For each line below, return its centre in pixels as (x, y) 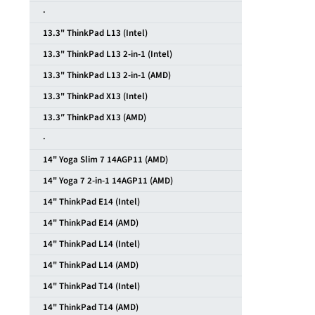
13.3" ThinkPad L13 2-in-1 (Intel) (104, 54)
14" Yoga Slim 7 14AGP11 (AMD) (102, 160)
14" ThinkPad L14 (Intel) (88, 244)
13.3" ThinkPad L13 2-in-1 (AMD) (103, 76)
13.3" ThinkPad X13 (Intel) (92, 97)
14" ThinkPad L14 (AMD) (87, 265)
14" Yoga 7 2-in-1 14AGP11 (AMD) (104, 181)
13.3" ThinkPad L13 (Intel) (92, 33)
